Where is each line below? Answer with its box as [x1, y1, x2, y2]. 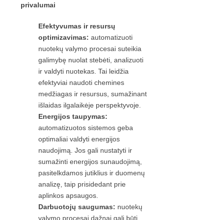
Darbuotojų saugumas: [38, 203, 117, 211]
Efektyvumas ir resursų [38, 22, 115, 30]
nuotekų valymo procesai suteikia [38, 45, 141, 53]
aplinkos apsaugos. [38, 192, 98, 200]
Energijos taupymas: [38, 112, 108, 121]
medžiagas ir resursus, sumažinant [38, 90, 147, 98]
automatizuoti [89, 33, 133, 42]
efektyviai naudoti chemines [38, 79, 124, 87]
